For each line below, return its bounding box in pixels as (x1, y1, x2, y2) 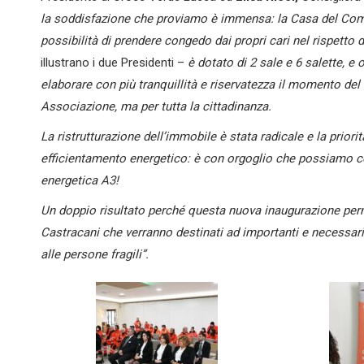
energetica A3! (41, 173, 119, 188)
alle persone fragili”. (41, 247, 149, 262)
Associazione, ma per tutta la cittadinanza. (41, 99, 271, 114)
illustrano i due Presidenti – (41, 55, 188, 70)
